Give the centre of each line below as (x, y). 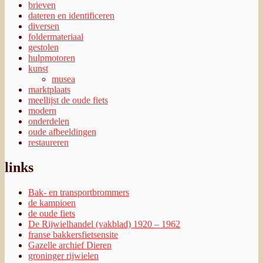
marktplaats (49, 90)
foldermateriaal (56, 37)
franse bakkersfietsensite (73, 235)
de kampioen (52, 203)
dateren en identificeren (71, 16)
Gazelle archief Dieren (70, 245)
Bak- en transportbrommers (79, 193)
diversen (44, 26)
